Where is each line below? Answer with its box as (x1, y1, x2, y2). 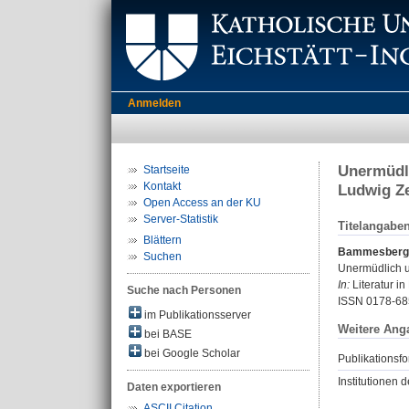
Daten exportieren (127, 381, 221, 393)
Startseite (143, 163, 190, 176)
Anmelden (128, 97, 181, 110)
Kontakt (143, 180, 181, 193)
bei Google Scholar (142, 347, 240, 360)
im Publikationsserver (142, 309, 251, 321)
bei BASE (142, 328, 192, 341)
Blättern (143, 234, 182, 246)
